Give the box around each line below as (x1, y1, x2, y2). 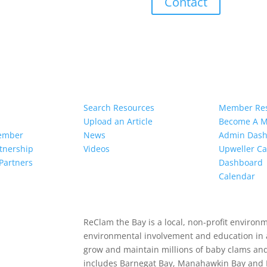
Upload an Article (83, 116, 153, 128)
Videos (83, 143, 110, 155)
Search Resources (83, 102, 155, 114)
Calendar (218, 170, 255, 182)
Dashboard (218, 157, 263, 169)
